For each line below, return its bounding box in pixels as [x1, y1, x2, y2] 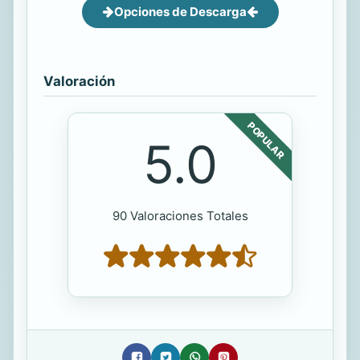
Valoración [43, 72, 115, 89]
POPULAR [245, 119, 287, 162]
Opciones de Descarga [113, 3, 247, 19]
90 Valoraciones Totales [112, 207, 248, 223]
